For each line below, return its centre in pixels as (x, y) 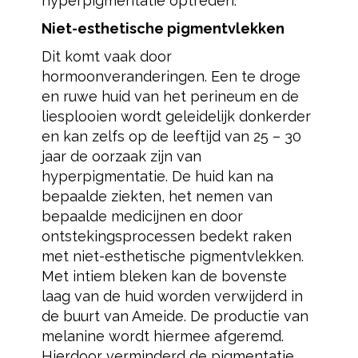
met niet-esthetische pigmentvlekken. (172, 256)
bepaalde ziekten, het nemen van (157, 196)
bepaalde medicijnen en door (142, 216)
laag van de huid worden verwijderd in (172, 296)
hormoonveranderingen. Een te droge (171, 76)
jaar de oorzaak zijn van (121, 156)
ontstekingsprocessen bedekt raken (166, 236)
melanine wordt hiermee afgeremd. (162, 336)
